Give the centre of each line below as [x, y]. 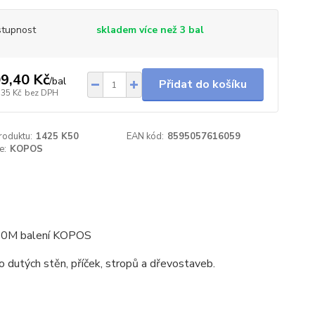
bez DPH [41, 92]
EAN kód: [146, 136]
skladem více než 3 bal [150, 30]
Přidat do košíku [202, 84]
